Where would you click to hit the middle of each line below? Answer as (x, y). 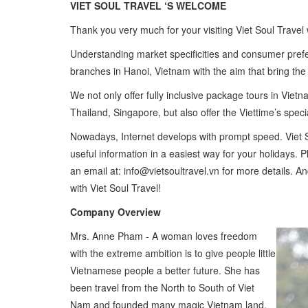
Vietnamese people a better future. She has (165, 270)
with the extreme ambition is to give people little (173, 253)
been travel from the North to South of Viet (162, 287)
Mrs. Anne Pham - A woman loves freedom (164, 235)
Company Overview (115, 211)
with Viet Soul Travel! (115, 187)
